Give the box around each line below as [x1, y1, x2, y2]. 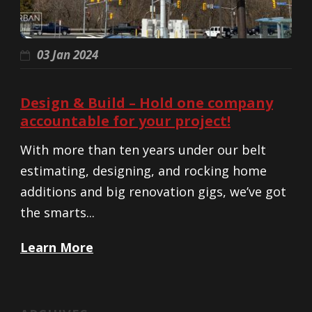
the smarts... [20, 203, 95, 221]
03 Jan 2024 [37, 46, 98, 63]
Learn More [20, 238, 93, 256]
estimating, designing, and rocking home [20, 162, 267, 179]
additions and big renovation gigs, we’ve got [20, 182, 286, 200]
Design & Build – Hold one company [20, 93, 273, 112]
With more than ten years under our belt [20, 141, 266, 158]
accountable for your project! [20, 111, 231, 130]
